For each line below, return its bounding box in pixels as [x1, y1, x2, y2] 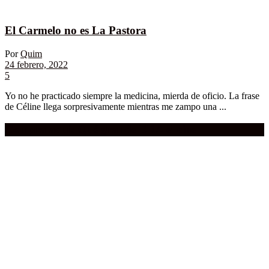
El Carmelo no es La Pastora [5, 23, 147, 37]
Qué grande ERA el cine [75, 123, 196, 136]
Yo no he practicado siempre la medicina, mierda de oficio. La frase [5, 90, 259, 101]
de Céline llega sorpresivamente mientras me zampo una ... [5, 101, 226, 112]
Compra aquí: [5, 123, 75, 136]
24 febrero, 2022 [5, 59, 68, 70]
